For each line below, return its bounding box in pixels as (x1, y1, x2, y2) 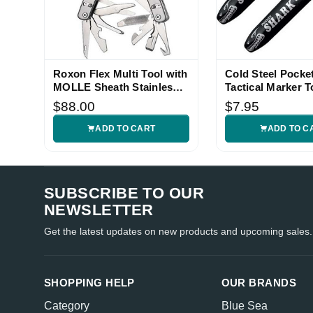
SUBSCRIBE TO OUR (44, 184, 205, 202)
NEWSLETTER (44, 201, 154, 219)
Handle (53, 94, 89, 106)
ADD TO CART (95, 123, 156, 133)
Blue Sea (221, 299, 268, 312)
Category (44, 299, 89, 312)
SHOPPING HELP (44, 276, 135, 289)
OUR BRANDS (221, 276, 297, 289)
